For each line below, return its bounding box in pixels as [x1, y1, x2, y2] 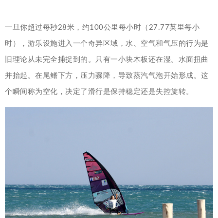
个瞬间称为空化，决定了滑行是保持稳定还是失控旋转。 [5, 88, 194, 96]
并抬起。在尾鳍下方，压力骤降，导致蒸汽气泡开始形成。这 [5, 72, 209, 80]
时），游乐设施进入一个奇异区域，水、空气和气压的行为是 [5, 40, 209, 48]
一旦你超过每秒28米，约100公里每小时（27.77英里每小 [5, 24, 200, 32]
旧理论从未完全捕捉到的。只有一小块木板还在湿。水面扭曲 [5, 56, 209, 64]
